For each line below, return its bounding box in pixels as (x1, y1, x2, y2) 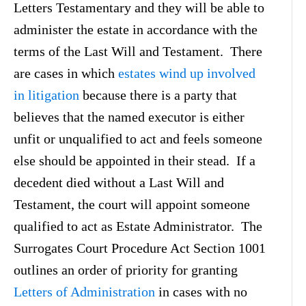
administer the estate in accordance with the (14, 21, 258, 37)
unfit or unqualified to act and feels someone (14, 130, 262, 146)
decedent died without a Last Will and (14, 174, 224, 190)
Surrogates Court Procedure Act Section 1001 (14, 240, 266, 255)
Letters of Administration (14, 283, 155, 299)
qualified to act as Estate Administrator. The (14, 218, 262, 234)
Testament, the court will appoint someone (14, 196, 250, 212)
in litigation (14, 87, 79, 102)
